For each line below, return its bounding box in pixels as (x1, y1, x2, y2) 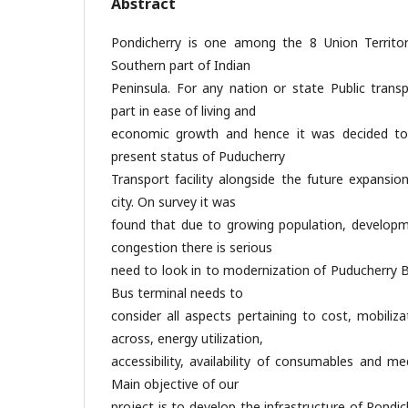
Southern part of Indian (111, 56, 250, 74)
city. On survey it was (111, 193, 236, 210)
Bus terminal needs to (111, 284, 243, 301)
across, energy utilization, (111, 330, 263, 347)
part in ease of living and (111, 102, 256, 119)
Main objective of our (111, 375, 239, 393)
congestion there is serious (111, 239, 272, 256)
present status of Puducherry (111, 148, 285, 165)
